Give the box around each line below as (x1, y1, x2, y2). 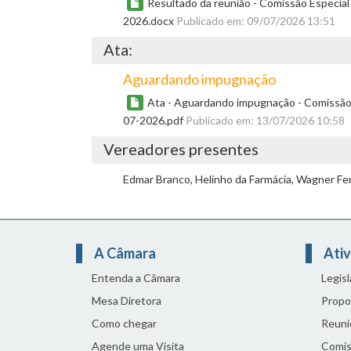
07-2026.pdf (123, 114, 186, 127)
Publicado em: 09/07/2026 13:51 (176, 14, 335, 27)
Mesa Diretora (92, 294, 161, 307)
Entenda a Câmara (92, 271, 180, 284)
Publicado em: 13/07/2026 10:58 (186, 114, 345, 127)
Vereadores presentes (103, 139, 259, 158)
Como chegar (92, 317, 157, 330)
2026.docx (123, 14, 176, 27)
